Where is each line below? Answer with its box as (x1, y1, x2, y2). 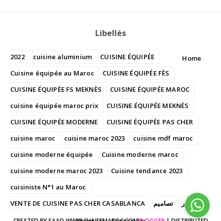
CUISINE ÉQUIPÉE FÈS (102, 68, 170, 77)
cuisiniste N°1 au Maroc (10, 182, 86, 191)
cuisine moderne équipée (10, 149, 93, 159)
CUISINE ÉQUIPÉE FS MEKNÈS (10, 84, 102, 94)
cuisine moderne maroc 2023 (10, 166, 103, 175)
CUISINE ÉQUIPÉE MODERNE (10, 117, 98, 126)
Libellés (95, 28, 126, 39)
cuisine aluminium (33, 52, 92, 61)
